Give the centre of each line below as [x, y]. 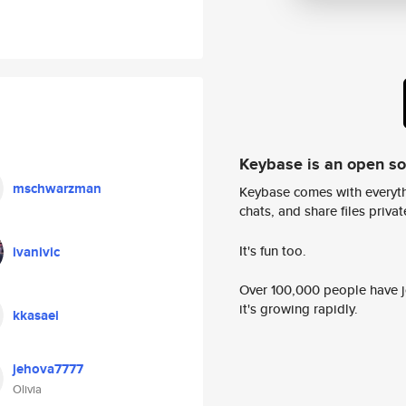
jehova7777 [48, 369]
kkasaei [36, 315]
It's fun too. [273, 250]
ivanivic [36, 252]
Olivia [27, 389]
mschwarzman [57, 188]
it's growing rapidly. [299, 309]
